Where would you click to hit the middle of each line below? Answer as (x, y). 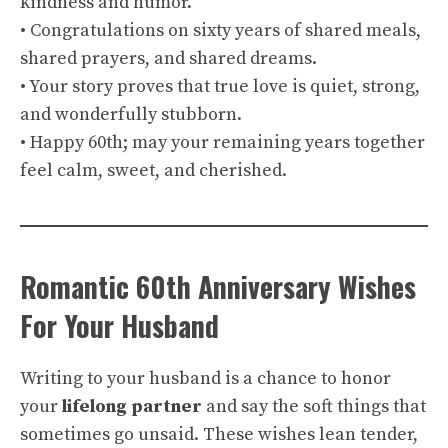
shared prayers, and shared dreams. (168, 58)
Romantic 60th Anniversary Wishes (218, 286)
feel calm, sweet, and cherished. (153, 170)
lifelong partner (132, 406)
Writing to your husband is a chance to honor (205, 378)
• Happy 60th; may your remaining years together (222, 142)
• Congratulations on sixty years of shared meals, (220, 30)
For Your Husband (119, 325)
